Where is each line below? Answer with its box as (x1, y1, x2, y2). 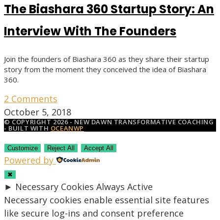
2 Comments (4, 93, 57, 105)
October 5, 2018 (4, 106, 71, 118)
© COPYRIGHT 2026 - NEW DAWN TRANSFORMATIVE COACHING (4, 117, 214, 126)
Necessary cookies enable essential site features (4, 194, 209, 206)
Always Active (96, 181, 153, 192)
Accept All (84, 144, 113, 152)
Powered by (4, 154, 54, 166)
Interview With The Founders (4, 23, 176, 40)
